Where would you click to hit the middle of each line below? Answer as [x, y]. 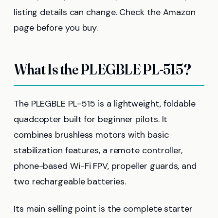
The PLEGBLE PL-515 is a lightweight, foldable [105, 104]
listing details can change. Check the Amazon [105, 12]
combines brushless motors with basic [91, 135]
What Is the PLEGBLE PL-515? [102, 70]
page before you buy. [56, 28]
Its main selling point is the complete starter [103, 209]
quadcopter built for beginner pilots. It [91, 119]
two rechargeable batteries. [70, 182]
